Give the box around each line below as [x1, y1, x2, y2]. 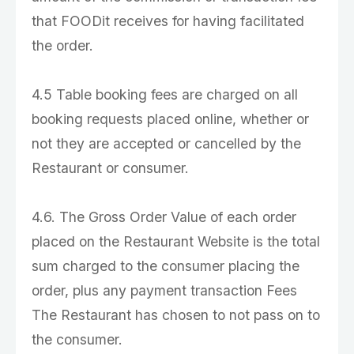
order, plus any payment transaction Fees [32, 282, 297, 299]
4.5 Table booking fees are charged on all [32, 86, 298, 103]
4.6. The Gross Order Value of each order [32, 209, 296, 225]
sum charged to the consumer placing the [32, 258, 299, 274]
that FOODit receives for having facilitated [32, 13, 304, 29]
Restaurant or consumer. [32, 160, 189, 176]
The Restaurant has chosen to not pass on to [32, 307, 320, 323]
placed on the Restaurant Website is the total [32, 233, 320, 250]
